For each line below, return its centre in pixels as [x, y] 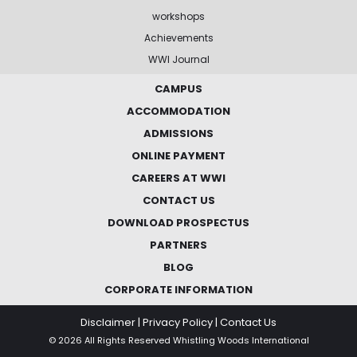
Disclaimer [108, 322]
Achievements [178, 37]
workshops [178, 16]
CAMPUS [178, 88]
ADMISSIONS [178, 133]
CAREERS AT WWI [178, 178]
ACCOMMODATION [178, 111]
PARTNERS [178, 245]
